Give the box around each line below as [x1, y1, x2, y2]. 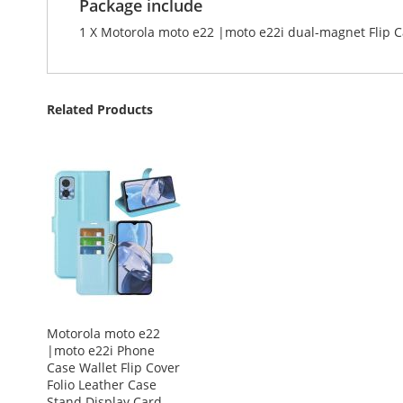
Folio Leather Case [47, 376, 157, 393]
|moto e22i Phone [47, 342, 155, 359]
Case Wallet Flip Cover [47, 359, 180, 376]
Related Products [47, 101, 153, 118]
